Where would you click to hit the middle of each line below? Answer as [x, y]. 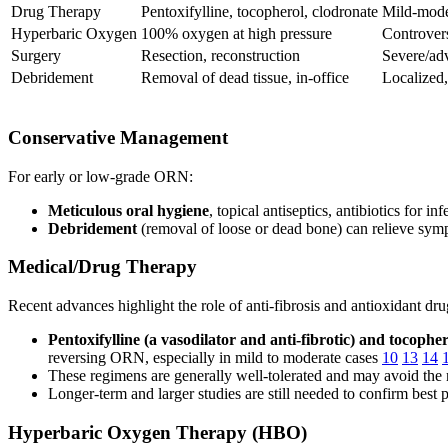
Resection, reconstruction [220, 56]
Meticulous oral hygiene [128, 210]
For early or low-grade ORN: [100, 176]
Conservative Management [118, 137]
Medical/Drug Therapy [102, 267]
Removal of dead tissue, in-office [245, 78]
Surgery [36, 56]
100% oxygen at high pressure [236, 34]
